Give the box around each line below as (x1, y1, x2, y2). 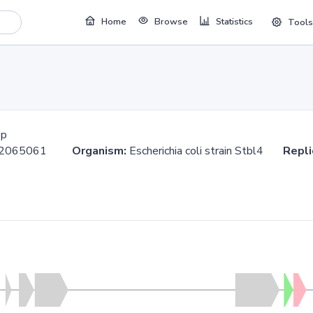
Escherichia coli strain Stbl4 (126, 143, 283, 159)
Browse (154, 15, 188, 29)
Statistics (215, 15, 253, 29)
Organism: (72, 143, 126, 159)
